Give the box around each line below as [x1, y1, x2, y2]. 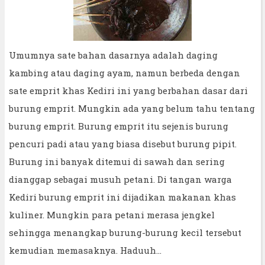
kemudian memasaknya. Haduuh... [9, 244, 161, 256]
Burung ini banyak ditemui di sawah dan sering [9, 155, 225, 167]
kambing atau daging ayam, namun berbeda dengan [9, 66, 240, 79]
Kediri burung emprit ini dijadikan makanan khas [9, 190, 236, 203]
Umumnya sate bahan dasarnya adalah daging [9, 49, 218, 61]
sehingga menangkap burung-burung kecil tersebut [9, 226, 241, 238]
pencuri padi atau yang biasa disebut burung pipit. [9, 137, 237, 150]
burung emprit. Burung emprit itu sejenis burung [9, 119, 228, 132]
